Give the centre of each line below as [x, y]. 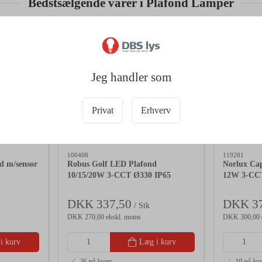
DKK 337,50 [99, 204]
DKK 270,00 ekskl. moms [104, 217]
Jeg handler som [131, 77]
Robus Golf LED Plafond [112, 164]
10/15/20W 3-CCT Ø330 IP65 [119, 175]
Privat [102, 110]
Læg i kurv [158, 242]
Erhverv [156, 110]
